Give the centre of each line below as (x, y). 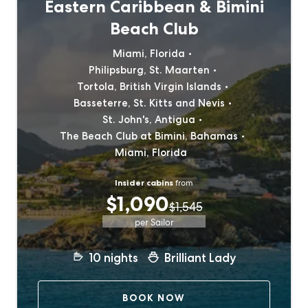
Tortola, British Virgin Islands (149, 87)
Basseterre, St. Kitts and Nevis (149, 103)
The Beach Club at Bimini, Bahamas (149, 136)
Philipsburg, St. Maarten (149, 70)
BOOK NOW (154, 298)
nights (121, 258)
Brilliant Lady (200, 258)
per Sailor (154, 222)
